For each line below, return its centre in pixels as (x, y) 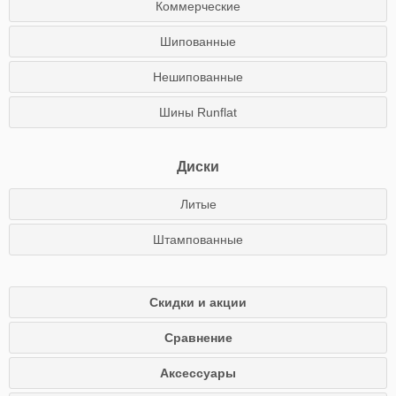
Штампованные (198, 240)
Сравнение (198, 338)
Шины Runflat (198, 112)
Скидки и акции (198, 302)
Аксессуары (198, 373)
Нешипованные (198, 77)
